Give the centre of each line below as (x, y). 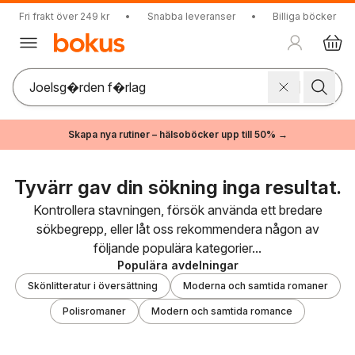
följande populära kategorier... (177, 248)
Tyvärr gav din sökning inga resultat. (177, 187)
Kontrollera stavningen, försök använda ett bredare (177, 210)
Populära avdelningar (177, 265)
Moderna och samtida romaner (255, 286)
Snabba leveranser (191, 16)
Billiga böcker (304, 16)
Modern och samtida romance (222, 311)
